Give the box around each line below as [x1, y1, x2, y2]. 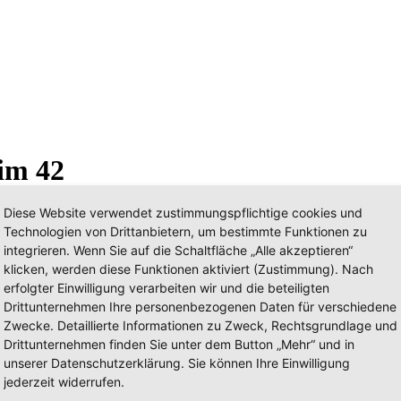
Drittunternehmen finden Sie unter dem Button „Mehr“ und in [4, 337, 354, 352]
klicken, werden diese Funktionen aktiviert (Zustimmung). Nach [4, 261, 373, 277]
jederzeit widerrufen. [4, 374, 124, 389]
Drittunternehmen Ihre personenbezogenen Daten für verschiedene [4, 299, 397, 314]
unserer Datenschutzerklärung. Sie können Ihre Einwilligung [4, 355, 350, 371]
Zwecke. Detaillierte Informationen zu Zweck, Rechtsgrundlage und [4, 318, 397, 333]
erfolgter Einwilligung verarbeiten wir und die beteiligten [4, 280, 329, 295]
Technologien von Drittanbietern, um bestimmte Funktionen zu [4, 224, 367, 239]
